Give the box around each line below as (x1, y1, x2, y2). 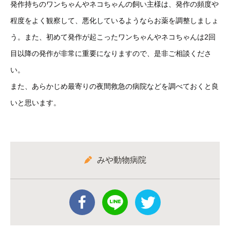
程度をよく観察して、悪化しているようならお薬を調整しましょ (10, 16, 219, 25)
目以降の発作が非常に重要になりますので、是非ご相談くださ (10, 49, 212, 57)
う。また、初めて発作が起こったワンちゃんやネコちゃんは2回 (10, 33, 216, 41)
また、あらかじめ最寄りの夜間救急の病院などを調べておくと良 (10, 82, 219, 90)
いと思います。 (10, 99, 61, 107)
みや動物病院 (97, 156, 146, 164)
